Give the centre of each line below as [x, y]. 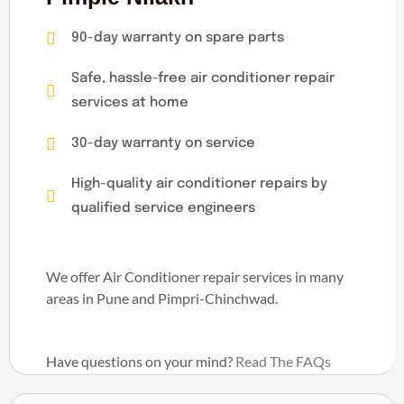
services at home [129, 103]
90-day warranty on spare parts [177, 38]
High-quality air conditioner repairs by [199, 184]
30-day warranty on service [163, 143]
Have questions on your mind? [141, 361]
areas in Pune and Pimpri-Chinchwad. [162, 298]
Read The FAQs [283, 361]
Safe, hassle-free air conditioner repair [202, 78]
